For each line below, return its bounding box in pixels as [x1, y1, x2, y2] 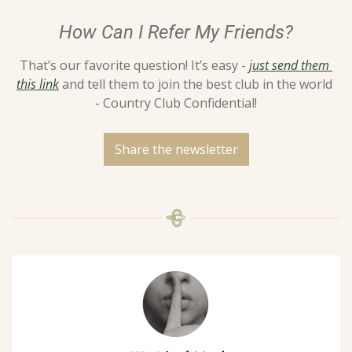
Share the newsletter [114, 141, 238, 159]
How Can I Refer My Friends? [59, 21, 293, 44]
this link [16, 75, 59, 93]
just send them [249, 57, 329, 75]
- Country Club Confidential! [95, 94, 257, 112]
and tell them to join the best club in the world [59, 75, 332, 93]
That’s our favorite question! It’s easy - [20, 57, 249, 75]
